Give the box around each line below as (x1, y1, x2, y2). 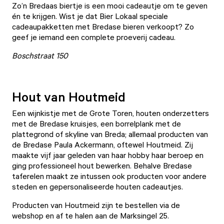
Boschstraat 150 (12, 50, 68, 60)
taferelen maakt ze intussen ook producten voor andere (12, 171, 206, 181)
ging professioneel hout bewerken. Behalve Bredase (12, 160, 192, 170)
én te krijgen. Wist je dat (12, 11, 99, 21)
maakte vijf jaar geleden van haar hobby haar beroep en (12, 150, 203, 160)
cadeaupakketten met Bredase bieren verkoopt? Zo (12, 21, 194, 31)
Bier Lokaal (99, 11, 137, 21)
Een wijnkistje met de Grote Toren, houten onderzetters (12, 108, 209, 118)
